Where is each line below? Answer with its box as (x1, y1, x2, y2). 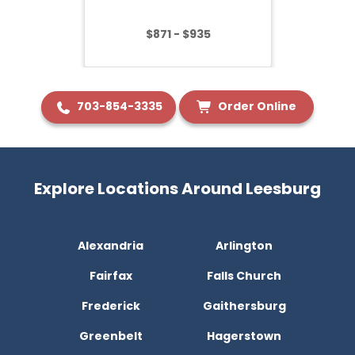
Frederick (81, 298, 140, 315)
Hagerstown (207, 328, 282, 345)
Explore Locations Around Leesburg (34, 177, 321, 200)
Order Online (216, 97, 296, 114)
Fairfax (89, 268, 132, 284)
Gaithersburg (202, 298, 286, 315)
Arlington (216, 238, 273, 254)
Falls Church (207, 268, 282, 284)
